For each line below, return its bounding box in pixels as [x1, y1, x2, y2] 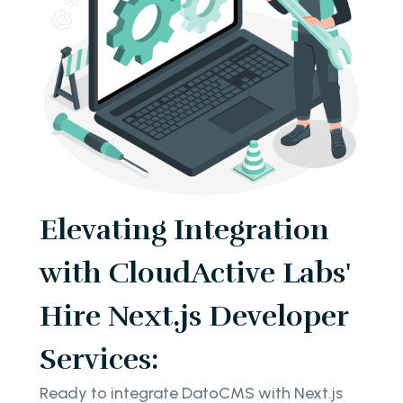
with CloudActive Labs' [40, 255, 350, 291]
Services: [40, 341, 158, 377]
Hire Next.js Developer [40, 298, 348, 334]
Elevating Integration [40, 211, 329, 247]
